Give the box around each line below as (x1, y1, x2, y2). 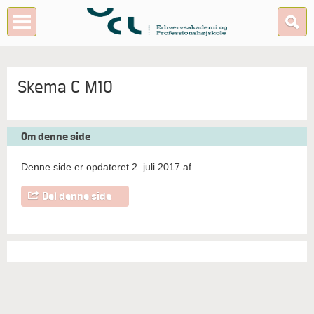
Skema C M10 (18, 77, 113, 96)
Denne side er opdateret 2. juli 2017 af (21, 161, 194, 172)
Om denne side (21, 130, 90, 143)
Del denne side (42, 190, 111, 203)
